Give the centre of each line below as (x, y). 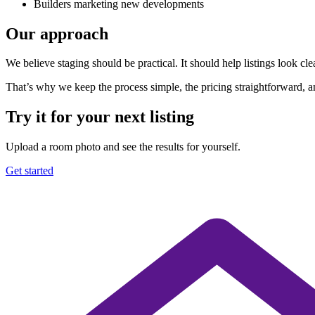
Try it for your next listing (100, 117)
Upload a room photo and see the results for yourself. (123, 147)
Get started (30, 171)
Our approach (57, 33)
